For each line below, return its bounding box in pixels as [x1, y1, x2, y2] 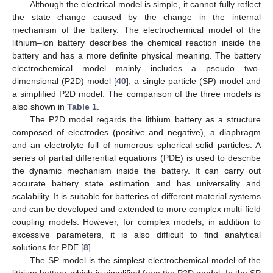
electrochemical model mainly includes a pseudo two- [12, 63, 261, 73]
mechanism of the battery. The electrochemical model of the [12, 24, 261, 35]
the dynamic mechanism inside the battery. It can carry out [12, 165, 261, 175]
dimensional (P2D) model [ [12, 76, 117, 86]
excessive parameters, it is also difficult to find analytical [12, 229, 261, 239]
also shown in [12, 101, 67, 112]
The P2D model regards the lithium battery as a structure [29, 114, 261, 124]
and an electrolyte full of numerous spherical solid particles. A [12, 140, 261, 150]
